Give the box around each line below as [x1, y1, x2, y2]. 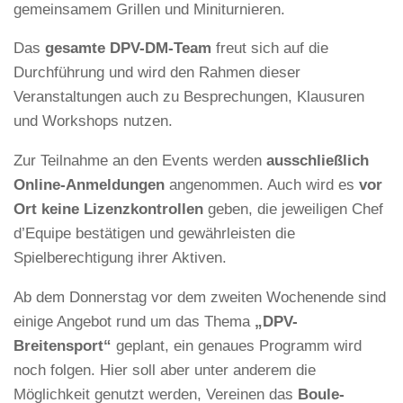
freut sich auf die [211, 40, 328, 58]
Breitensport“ [13, 337, 112, 355]
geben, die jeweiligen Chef [203, 201, 383, 219]
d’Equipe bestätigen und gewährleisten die [13, 225, 295, 243]
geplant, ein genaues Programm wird [112, 337, 362, 355]
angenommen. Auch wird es [165, 176, 359, 194]
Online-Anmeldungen [13, 176, 165, 194]
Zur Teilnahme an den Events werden [13, 152, 266, 170]
